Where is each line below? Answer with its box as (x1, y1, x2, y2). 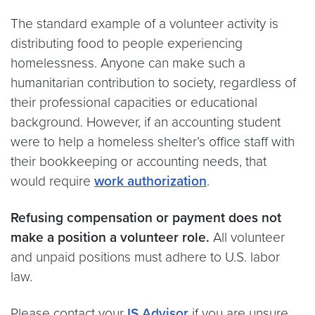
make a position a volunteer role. (11, 229, 210, 245)
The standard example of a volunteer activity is (11, 15, 278, 32)
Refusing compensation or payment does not (11, 210, 281, 226)
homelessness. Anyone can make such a (11, 55, 245, 71)
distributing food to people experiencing (11, 35, 243, 51)
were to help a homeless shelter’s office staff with (11, 134, 295, 150)
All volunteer (210, 229, 285, 245)
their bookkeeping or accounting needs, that (11, 153, 266, 169)
